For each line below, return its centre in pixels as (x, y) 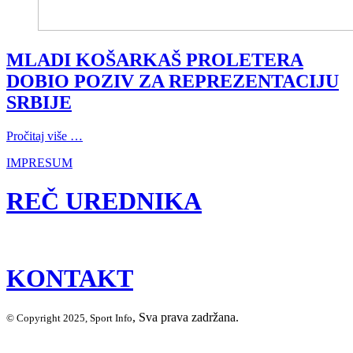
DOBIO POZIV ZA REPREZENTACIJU (173, 81)
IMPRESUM (39, 162)
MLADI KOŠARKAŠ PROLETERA (155, 59)
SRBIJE (39, 102)
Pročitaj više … (45, 136)
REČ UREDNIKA (104, 201)
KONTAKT (70, 279)
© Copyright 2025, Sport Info (69, 318)
